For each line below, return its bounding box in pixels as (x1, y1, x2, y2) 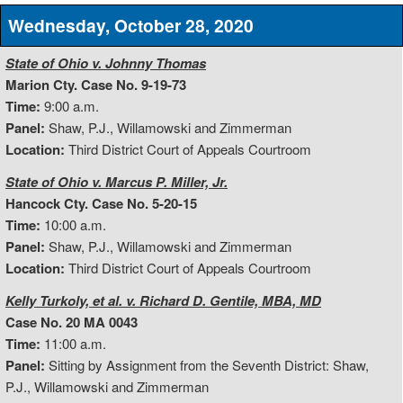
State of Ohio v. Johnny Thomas (5, 53, 206, 74)
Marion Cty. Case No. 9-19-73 (5, 75, 186, 95)
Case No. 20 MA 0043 (5, 312, 138, 333)
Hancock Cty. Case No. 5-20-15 (5, 193, 197, 214)
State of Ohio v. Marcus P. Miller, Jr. (5, 172, 228, 193)
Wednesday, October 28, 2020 (7, 13, 254, 39)
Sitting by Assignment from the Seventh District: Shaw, (45, 355, 369, 375)
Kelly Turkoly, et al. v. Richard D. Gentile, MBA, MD (5, 291, 321, 311)
